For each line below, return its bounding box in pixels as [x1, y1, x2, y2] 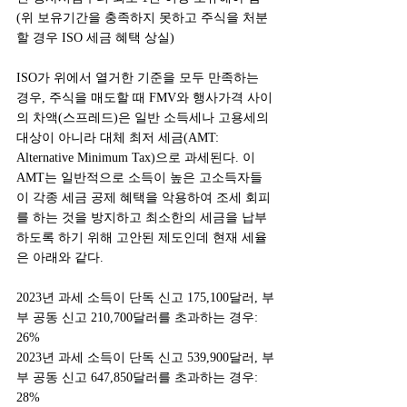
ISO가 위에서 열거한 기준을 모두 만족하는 [16, 71, 263, 84]
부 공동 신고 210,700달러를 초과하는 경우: [16, 311, 262, 324]
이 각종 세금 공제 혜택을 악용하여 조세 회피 [16, 191, 271, 204]
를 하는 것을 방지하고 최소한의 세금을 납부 [16, 211, 267, 224]
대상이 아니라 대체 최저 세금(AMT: [16, 131, 223, 144]
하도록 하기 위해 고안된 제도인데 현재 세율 [16, 231, 267, 244]
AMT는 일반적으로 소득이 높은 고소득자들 [16, 171, 263, 184]
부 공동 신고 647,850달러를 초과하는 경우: [16, 371, 262, 384]
